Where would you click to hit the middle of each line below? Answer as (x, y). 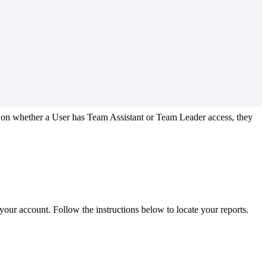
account (34, 209)
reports (233, 209)
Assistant (127, 117)
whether (28, 117)
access (220, 117)
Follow (66, 209)
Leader (193, 117)
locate (187, 209)
